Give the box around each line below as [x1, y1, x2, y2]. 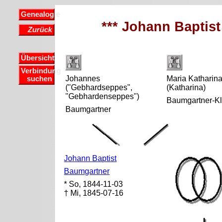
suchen [27, 75, 53, 83]
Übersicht [20, 54, 55, 62]
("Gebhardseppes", [65, 83, 133, 92]
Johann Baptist [64, 154, 117, 163]
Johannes [65, 74, 101, 83]
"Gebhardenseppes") [65, 92, 140, 101]
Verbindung [20, 67, 61, 75]
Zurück [28, 25, 53, 34]
